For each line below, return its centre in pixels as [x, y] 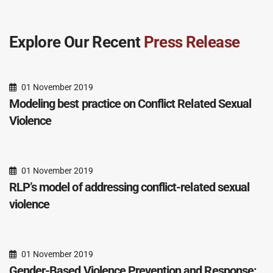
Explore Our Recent [76, 42]
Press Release [192, 42]
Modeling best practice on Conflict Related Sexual [130, 104]
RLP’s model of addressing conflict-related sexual [129, 187]
